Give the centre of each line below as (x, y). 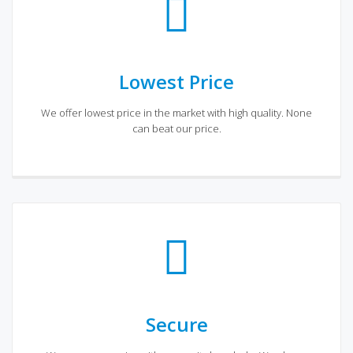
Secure (176, 324)
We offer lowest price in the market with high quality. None (176, 112)
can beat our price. (176, 128)
